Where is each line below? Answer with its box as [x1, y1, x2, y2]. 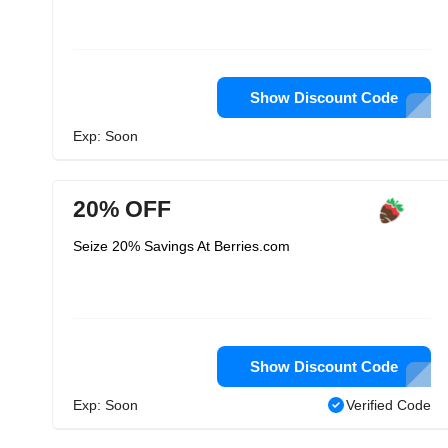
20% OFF [73, 196, 171, 222]
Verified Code [346, 397, 431, 413]
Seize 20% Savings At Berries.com [73, 238, 290, 254]
